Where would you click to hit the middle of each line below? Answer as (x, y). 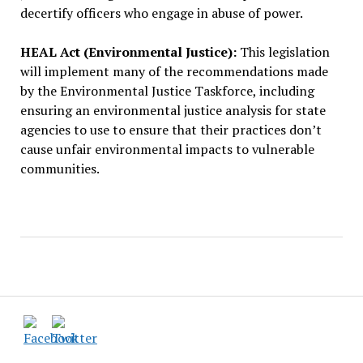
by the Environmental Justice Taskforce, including (167, 91)
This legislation (283, 52)
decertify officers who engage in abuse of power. (161, 13)
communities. (60, 169)
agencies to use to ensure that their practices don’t (171, 130)
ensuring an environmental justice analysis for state (173, 111)
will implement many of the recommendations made (174, 72)
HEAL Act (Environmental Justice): (128, 52)
